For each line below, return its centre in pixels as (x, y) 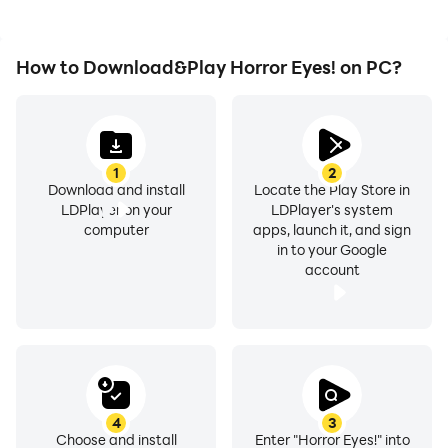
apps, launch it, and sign (332, 229)
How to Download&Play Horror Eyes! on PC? (209, 67)
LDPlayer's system (332, 209)
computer (116, 229)
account (332, 269)
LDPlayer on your (116, 209)
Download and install (116, 189)
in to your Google (332, 249)
